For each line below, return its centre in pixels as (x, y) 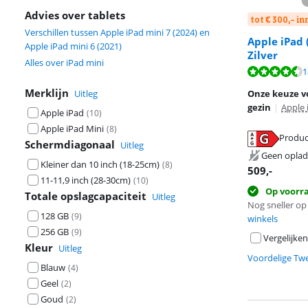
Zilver (263, 55)
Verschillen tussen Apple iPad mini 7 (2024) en (117, 32)
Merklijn (47, 93)
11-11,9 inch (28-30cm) (86, 180)
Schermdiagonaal (70, 144)
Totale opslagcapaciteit (86, 196)
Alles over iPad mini (64, 63)
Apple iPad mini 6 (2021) (73, 46)
